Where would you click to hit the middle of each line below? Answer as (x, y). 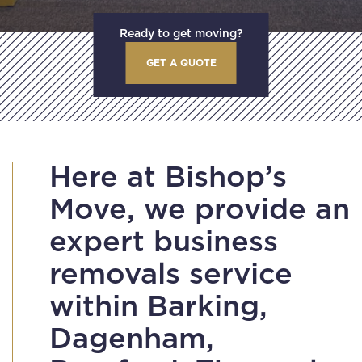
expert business (164, 242)
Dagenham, (132, 339)
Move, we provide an (200, 210)
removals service (171, 274)
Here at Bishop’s (168, 177)
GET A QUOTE (181, 63)
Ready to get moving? (181, 34)
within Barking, (158, 307)
